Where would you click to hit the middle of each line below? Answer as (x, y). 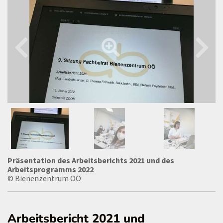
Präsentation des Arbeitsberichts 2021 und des (91, 160)
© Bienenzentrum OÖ (44, 178)
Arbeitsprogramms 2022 (51, 169)
